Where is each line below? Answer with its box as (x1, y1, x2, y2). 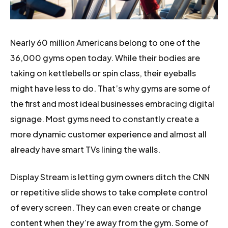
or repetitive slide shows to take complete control (10, 187, 208, 198)
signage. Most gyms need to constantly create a (10, 113, 199, 125)
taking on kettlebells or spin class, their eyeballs (10, 68, 196, 79)
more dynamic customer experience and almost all (10, 129, 207, 140)
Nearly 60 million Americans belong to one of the (10, 37, 200, 48)
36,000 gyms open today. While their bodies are (10, 52, 200, 64)
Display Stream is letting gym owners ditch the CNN (10, 172, 210, 183)
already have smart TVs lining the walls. (10, 144, 160, 155)
